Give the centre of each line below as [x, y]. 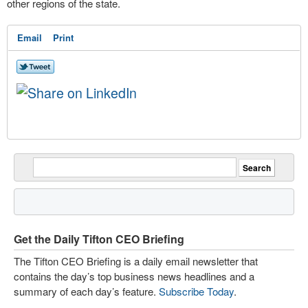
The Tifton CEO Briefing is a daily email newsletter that [136, 261]
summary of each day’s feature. [86, 291]
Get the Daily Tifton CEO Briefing [99, 239]
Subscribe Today [196, 291]
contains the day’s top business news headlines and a [134, 276]
